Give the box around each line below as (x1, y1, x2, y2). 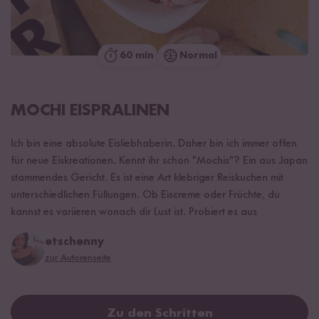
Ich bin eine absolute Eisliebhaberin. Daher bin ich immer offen (11, 137, 297, 150)
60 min (119, 50, 154, 61)
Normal (179, 50, 217, 61)
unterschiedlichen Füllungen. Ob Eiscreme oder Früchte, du (11, 189, 280, 201)
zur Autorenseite (45, 252, 111, 263)
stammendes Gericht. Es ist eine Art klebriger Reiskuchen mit (11, 172, 283, 184)
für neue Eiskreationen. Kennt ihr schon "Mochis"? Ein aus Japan (11, 155, 308, 167)
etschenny (45, 236, 104, 248)
